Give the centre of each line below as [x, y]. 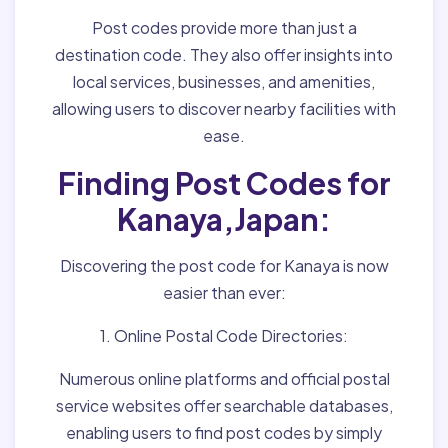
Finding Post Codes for [224, 183]
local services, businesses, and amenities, [224, 81]
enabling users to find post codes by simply [224, 432]
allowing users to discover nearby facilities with [224, 108]
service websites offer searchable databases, [224, 405]
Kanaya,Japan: [224, 219]
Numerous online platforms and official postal [224, 378]
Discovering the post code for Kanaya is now [224, 265]
